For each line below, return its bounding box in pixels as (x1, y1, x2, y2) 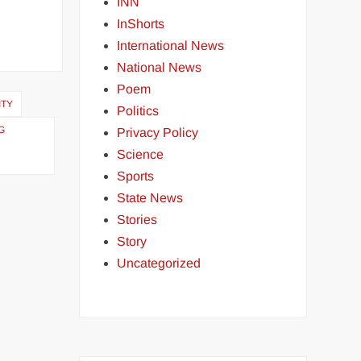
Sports (117, 169, 155, 183)
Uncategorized (117, 256, 201, 270)
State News (117, 191, 184, 205)
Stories (117, 213, 158, 226)
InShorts (117, 17, 165, 31)
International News (117, 39, 225, 52)
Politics (117, 104, 160, 118)
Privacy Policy (117, 126, 199, 139)
